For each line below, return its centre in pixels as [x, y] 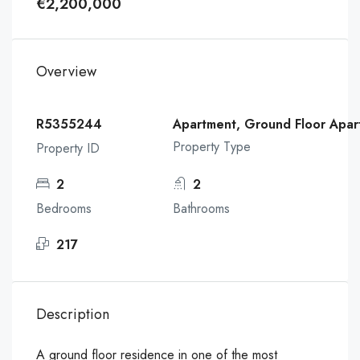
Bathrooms [202, 209]
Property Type [212, 147]
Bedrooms [64, 209]
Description [73, 314]
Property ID [68, 148]
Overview [66, 72]
